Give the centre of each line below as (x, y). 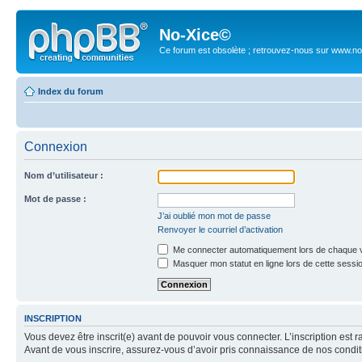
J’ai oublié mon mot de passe (214, 215)
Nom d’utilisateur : (64, 175)
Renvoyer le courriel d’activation (220, 229)
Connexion (56, 146)
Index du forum (71, 91)
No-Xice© (195, 35)
